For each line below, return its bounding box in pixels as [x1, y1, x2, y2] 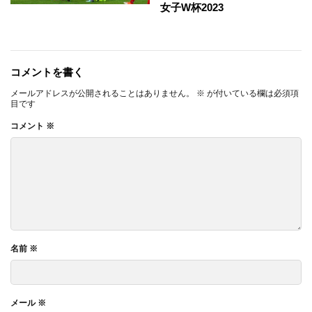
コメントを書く [10, 66, 84, 78]
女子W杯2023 [160, 1, 224, 13]
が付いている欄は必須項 [205, 88, 299, 98]
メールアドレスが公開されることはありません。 [10, 88, 194, 98]
